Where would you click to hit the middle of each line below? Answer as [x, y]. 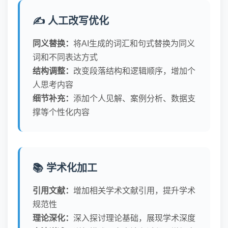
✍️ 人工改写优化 [71, 21]
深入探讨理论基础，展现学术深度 [134, 218]
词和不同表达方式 [65, 57]
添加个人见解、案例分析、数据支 [134, 98]
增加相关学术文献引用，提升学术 [134, 191]
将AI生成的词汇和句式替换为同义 [134, 44]
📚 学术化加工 [65, 168]
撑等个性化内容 [61, 112]
